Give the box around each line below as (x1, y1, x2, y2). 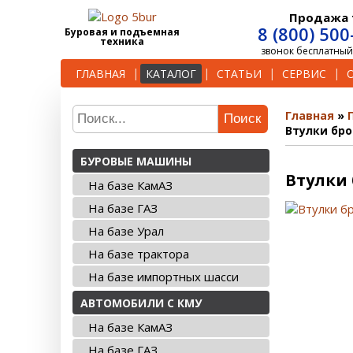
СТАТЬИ (217, 65, 262, 81)
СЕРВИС (282, 65, 326, 81)
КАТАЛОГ (146, 65, 196, 81)
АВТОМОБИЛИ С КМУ (80, 295, 202, 310)
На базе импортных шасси (88, 269, 239, 284)
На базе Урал (88, 223, 164, 239)
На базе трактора (88, 246, 189, 262)
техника (100, 35, 145, 48)
